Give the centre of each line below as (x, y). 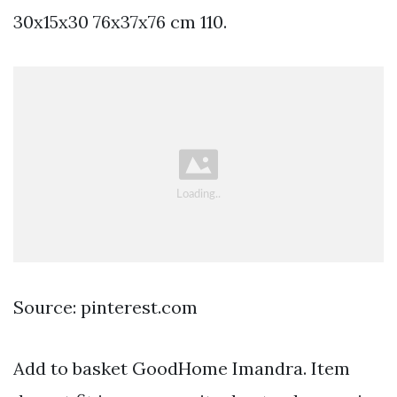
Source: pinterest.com (105, 307)
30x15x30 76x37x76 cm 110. (120, 22)
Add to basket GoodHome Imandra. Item (182, 369)
